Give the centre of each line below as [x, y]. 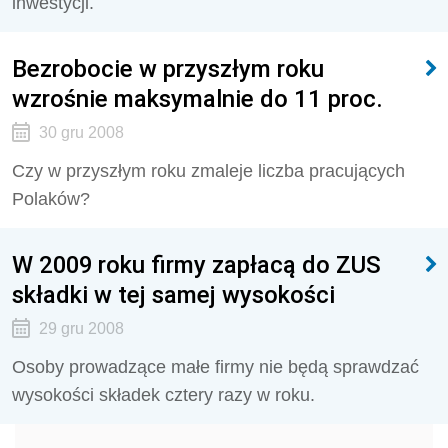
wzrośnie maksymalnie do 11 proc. [197, 98]
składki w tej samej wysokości [173, 294]
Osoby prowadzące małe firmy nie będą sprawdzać [215, 367]
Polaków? [51, 199]
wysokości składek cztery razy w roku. [163, 395]
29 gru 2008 [81, 328]
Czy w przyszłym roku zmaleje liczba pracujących [208, 171]
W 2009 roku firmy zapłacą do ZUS [196, 264]
